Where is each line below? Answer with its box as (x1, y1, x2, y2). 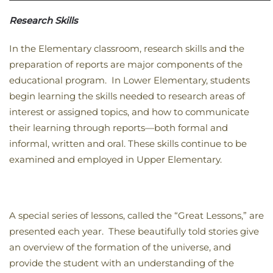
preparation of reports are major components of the (9, 58, 243, 71)
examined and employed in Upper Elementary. (9, 154, 222, 166)
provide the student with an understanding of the (9, 257, 234, 269)
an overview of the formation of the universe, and (9, 241, 231, 253)
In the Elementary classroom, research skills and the (9, 43, 244, 55)
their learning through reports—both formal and (9, 122, 228, 134)
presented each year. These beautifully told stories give (9, 225, 259, 238)
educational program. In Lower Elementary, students (9, 74, 250, 87)
